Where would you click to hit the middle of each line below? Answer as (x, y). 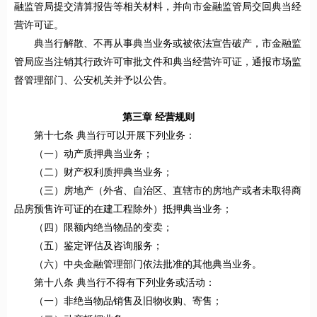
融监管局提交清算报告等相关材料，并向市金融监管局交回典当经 (158, 7)
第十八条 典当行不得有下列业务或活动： (125, 283)
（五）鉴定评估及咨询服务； (98, 246)
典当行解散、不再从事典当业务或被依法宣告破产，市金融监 (168, 44)
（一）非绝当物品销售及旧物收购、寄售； (128, 301)
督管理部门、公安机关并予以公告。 (93, 81)
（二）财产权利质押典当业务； (103, 173)
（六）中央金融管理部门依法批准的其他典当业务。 (148, 265)
